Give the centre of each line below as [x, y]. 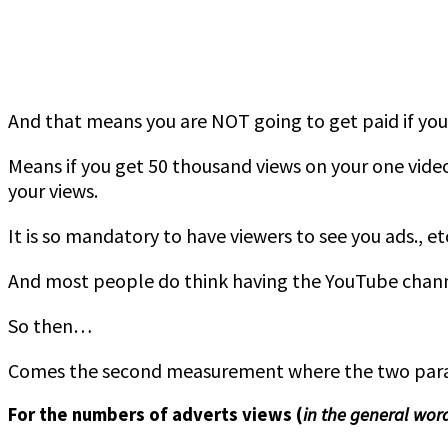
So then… [50, 325]
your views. [53, 190]
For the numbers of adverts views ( [155, 414]
